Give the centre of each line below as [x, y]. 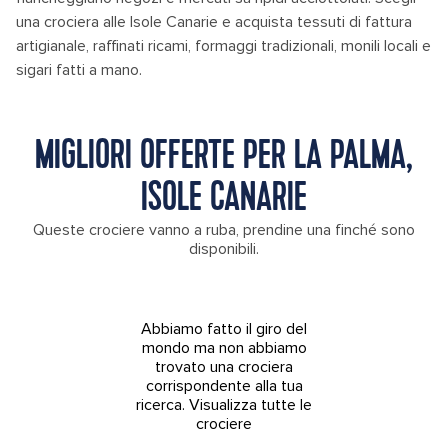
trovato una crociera [224, 366]
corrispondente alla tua [224, 385]
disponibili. [224, 249]
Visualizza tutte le [250, 404]
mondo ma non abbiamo [224, 347]
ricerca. [162, 404]
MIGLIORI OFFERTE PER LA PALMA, [224, 157]
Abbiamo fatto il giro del [224, 328]
